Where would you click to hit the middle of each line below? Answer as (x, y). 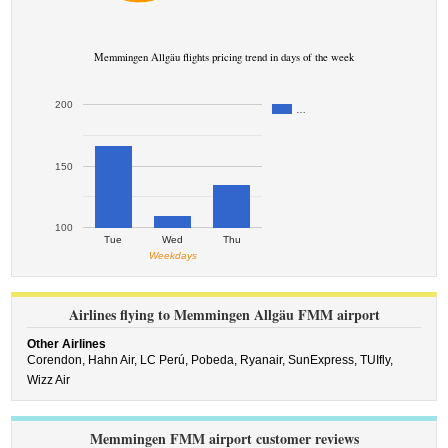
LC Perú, (166, 360)
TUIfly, (378, 360)
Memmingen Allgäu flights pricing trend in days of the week (224, 57)
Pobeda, (216, 360)
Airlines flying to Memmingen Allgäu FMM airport (224, 314)
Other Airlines (67, 344)
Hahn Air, (114, 360)
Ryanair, (264, 360)
